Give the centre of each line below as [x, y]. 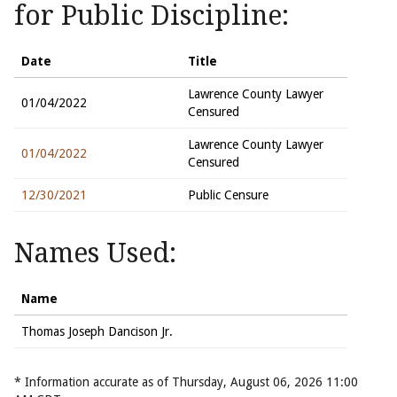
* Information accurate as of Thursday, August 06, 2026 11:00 [186, 382]
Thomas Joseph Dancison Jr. [97, 332]
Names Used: [95, 253]
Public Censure [228, 195]
